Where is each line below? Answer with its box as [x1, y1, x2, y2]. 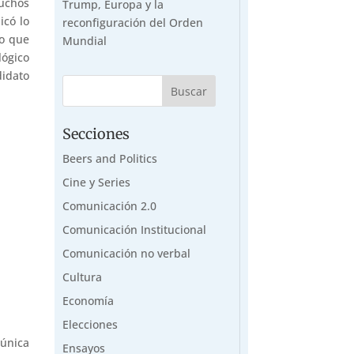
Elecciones [62, 316, 118, 332]
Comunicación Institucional [62, 221, 206, 237]
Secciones [62, 124, 130, 143]
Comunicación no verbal [62, 245, 190, 261]
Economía [62, 292, 114, 308]
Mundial [62, 32, 107, 48]
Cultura [62, 269, 102, 284]
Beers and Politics [62, 150, 157, 166]
